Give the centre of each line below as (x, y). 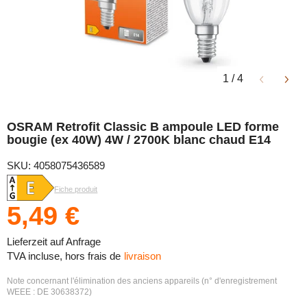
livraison (143, 256)
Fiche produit (76, 189)
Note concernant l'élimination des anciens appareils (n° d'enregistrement (142, 281)
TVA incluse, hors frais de (64, 256)
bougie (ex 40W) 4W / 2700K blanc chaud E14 (139, 140)
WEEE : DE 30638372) (49, 292)
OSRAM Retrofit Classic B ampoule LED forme (143, 127)
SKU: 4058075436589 (56, 165)
